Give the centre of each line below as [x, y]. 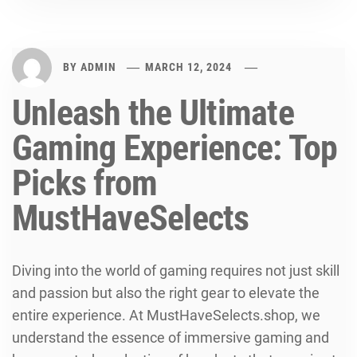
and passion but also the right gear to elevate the [166, 293]
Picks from [85, 183]
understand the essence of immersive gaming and [171, 337]
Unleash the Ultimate [153, 113]
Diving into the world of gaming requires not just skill [176, 271]
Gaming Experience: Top [175, 148]
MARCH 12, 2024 [189, 67]
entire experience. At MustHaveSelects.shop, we [166, 315]
